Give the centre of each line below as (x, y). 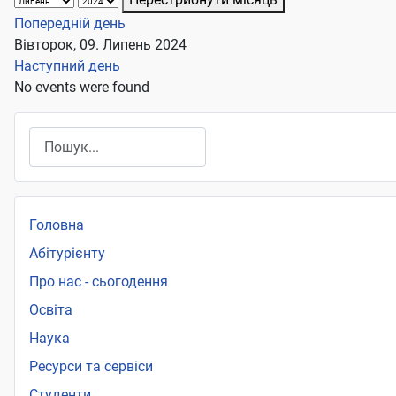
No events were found (82, 88)
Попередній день (70, 24)
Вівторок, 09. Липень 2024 (100, 45)
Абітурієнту (67, 254)
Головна (57, 225)
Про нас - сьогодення (99, 282)
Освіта (51, 310)
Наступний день (67, 66)
